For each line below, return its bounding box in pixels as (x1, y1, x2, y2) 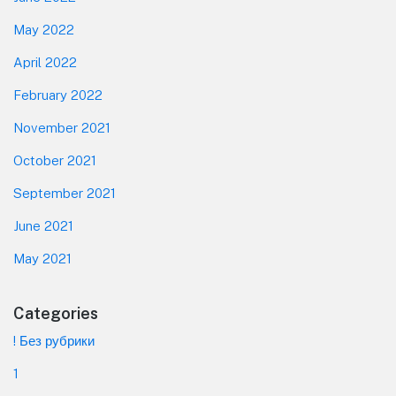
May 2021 (13, 251, 72, 267)
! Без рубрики (13, 333, 95, 349)
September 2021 (13, 186, 116, 202)
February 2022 (13, 88, 103, 103)
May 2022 (13, 22, 74, 38)
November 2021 (13, 120, 110, 136)
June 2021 (13, 218, 73, 234)
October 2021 (13, 153, 96, 169)
